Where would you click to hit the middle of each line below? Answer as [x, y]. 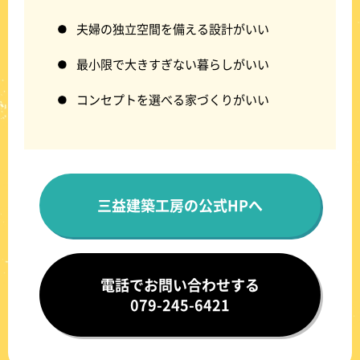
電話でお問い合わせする [180, 284]
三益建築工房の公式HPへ [180, 205]
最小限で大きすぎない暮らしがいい [173, 63]
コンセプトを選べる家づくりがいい [173, 99]
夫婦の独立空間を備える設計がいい [173, 28]
